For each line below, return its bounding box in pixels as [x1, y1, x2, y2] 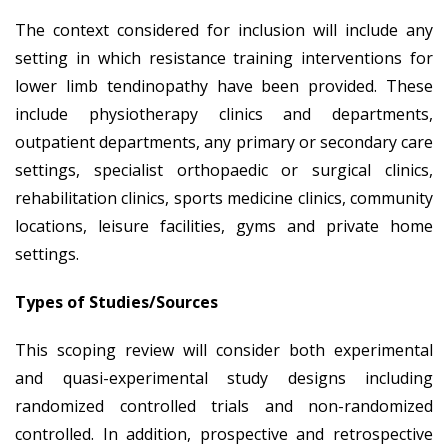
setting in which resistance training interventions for [15, 46, 433, 69]
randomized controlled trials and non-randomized [15, 394, 433, 417]
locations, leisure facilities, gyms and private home [15, 214, 433, 237]
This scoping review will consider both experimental [15, 338, 433, 361]
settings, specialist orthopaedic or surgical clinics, [15, 158, 433, 181]
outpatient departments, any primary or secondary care [15, 130, 433, 153]
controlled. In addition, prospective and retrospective [15, 422, 433, 445]
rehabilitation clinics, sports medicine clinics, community [15, 186, 433, 209]
